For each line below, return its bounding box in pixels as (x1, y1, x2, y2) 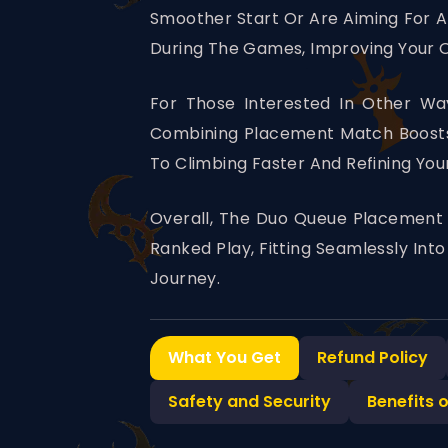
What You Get (168, 346, 281, 370)
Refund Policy (317, 346, 428, 370)
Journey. (150, 267, 221, 291)
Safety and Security (168, 390, 331, 414)
